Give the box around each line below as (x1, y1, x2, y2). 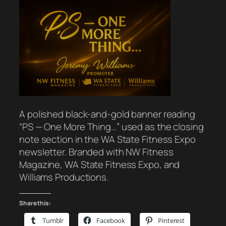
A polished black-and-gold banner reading (19, 107, 195, 121)
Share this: (19, 198, 51, 207)
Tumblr (42, 215, 64, 225)
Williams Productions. (19, 171, 108, 184)
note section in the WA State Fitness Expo (19, 133, 196, 146)
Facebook (96, 215, 126, 225)
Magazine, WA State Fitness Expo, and (19, 158, 180, 172)
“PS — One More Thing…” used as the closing (19, 120, 204, 134)
